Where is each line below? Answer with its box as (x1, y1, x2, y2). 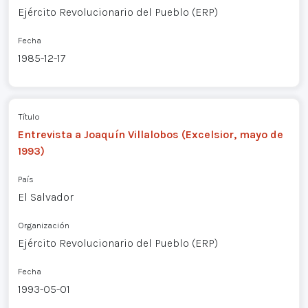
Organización (17, 219, 69, 230)
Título (17, 111, 40, 122)
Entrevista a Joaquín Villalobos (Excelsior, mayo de (17, 127, 283, 141)
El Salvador (17, 190, 74, 203)
